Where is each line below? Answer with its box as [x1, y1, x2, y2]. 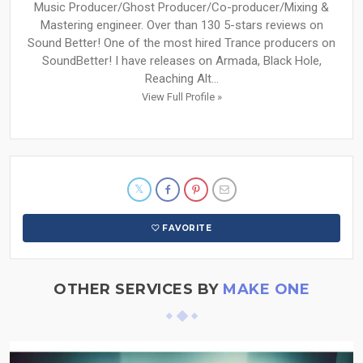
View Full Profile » [141, 91, 222, 104]
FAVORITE [162, 223, 212, 234]
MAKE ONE [223, 280, 310, 299]
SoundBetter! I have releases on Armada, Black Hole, [41, 53, 322, 69]
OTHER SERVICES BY [53, 280, 223, 299]
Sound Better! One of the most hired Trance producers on [28, 36, 335, 51]
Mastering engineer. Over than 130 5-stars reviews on [40, 18, 323, 33]
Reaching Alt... [144, 71, 219, 87]
